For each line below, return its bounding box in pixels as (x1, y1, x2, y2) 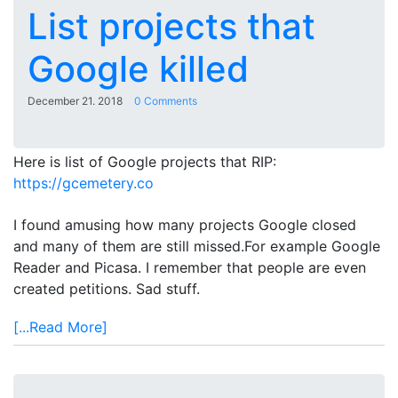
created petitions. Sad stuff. (13, 279, 200, 298)
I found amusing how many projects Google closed (13, 215, 356, 234)
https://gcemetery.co (13, 174, 154, 193)
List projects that (28, 4, 315, 49)
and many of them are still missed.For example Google (13, 236, 380, 255)
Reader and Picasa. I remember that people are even (13, 258, 366, 276)
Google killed (28, 47, 249, 92)
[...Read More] (13, 318, 107, 336)
